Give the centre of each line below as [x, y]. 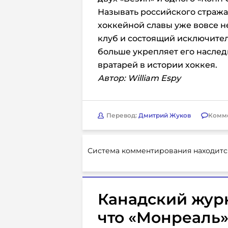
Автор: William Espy [139, 78]
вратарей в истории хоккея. [158, 65]
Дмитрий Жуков [165, 115]
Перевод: [122, 115]
